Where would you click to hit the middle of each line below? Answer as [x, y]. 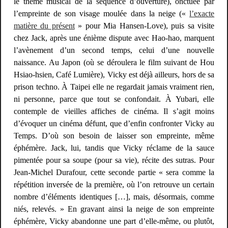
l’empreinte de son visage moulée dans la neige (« [102, 14]
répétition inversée [43, 185]
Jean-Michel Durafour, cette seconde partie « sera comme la [114, 173]
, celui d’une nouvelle [172, 50]
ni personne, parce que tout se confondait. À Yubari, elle [114, 99]
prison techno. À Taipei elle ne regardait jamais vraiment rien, [114, 87]
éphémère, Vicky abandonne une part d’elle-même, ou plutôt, [114, 221]
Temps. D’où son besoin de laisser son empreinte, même [114, 136]
